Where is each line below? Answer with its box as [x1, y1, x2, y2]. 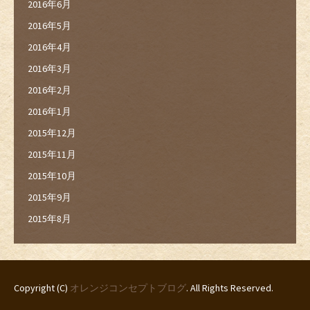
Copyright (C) [14, 281, 70, 294]
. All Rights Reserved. [186, 281, 273, 294]
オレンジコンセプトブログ [70, 281, 186, 294]
